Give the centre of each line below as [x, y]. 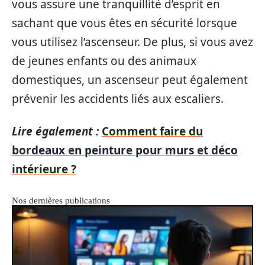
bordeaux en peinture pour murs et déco [125, 150]
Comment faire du [152, 131]
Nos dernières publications [61, 200]
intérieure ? [44, 169]
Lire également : [55, 131]
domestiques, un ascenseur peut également [130, 80]
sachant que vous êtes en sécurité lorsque [125, 23]
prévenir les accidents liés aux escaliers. [118, 99]
